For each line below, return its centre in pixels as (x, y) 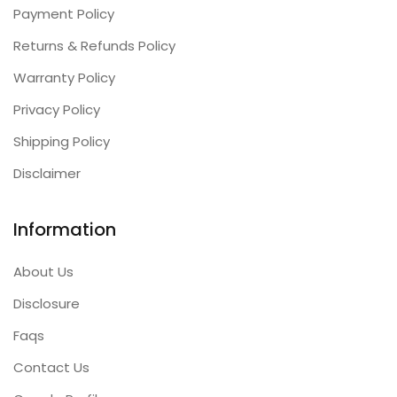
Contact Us (51, 367)
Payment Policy (64, 14)
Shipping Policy (62, 141)
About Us (43, 272)
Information (65, 230)
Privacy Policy (57, 109)
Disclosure (47, 304)
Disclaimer (47, 173)
